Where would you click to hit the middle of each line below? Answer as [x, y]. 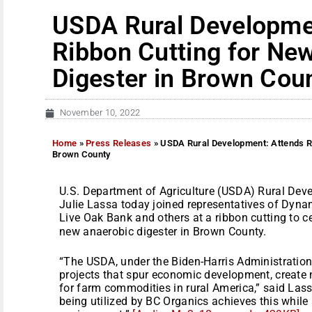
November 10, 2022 [100, 112]
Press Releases [119, 143]
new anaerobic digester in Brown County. [163, 231]
